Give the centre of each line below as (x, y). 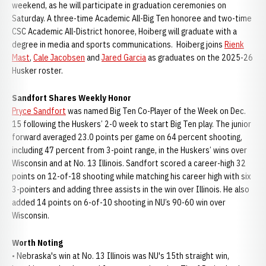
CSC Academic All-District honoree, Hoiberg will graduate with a (124, 31)
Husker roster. (37, 71)
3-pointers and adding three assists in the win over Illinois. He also (131, 189)
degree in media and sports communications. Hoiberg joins (118, 45)
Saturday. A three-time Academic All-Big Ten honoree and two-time (132, 18)
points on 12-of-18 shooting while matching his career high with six (131, 176)
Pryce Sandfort (39, 111)
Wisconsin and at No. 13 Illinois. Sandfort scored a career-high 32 (129, 163)
